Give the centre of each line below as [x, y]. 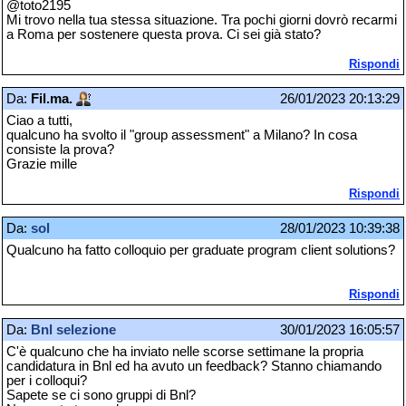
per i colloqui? [47, 380]
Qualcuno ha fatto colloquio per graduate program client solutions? [201, 251]
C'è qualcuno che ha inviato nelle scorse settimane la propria [185, 351]
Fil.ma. [52, 99]
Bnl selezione [73, 329]
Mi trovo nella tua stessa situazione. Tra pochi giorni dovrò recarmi [202, 19]
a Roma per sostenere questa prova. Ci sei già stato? [164, 34]
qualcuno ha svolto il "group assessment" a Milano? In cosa [182, 135]
